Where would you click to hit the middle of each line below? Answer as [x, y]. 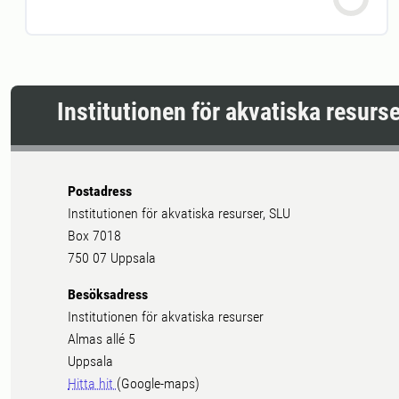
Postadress [100, 191]
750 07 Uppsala [112, 257]
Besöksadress [108, 294]
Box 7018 [94, 235]
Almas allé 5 [102, 338]
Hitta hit [92, 383]
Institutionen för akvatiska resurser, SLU [179, 213]
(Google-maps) [158, 383]
